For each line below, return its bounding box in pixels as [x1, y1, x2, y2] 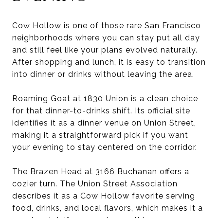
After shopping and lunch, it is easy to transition [12, 57, 206, 67]
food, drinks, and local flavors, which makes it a [12, 203, 203, 213]
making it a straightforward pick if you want [12, 130, 188, 140]
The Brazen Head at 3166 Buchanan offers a [12, 166, 189, 176]
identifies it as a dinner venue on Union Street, [12, 118, 196, 127]
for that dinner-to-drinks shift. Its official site [12, 106, 190, 115]
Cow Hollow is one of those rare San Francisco [12, 20, 201, 30]
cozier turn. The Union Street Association [12, 179, 178, 188]
